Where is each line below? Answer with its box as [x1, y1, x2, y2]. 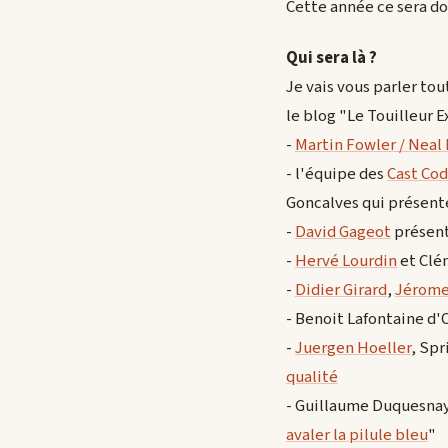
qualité [286, 365, 338, 390]
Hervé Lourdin [295, 249, 397, 274]
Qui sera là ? [286, 46, 377, 71]
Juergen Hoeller [295, 336, 411, 361]
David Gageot [295, 220, 391, 245]
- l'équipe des [286, 162, 387, 187]
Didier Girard [295, 278, 387, 303]
